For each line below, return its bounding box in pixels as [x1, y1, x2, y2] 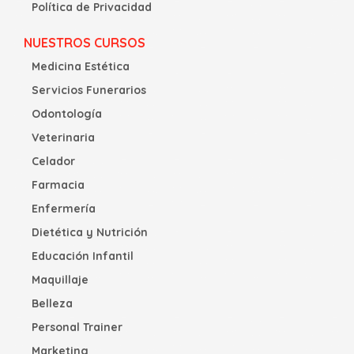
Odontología [32, 106, 102, 121]
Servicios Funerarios [32, 82, 146, 97]
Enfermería [32, 201, 96, 216]
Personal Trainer [32, 319, 122, 334]
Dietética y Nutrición [32, 224, 148, 239]
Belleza [32, 296, 73, 311]
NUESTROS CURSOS [24, 34, 145, 51]
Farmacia [32, 177, 85, 192]
